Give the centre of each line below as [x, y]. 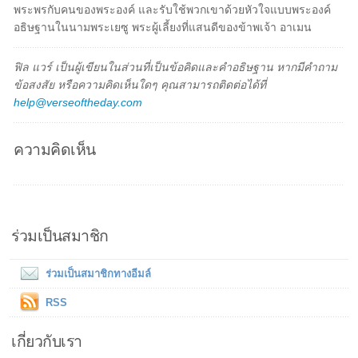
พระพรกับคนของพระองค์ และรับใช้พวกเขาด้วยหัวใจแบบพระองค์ [173, 10]
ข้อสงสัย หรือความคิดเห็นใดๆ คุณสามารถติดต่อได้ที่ [140, 85]
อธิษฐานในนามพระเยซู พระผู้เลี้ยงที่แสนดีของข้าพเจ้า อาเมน [163, 27]
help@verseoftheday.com [78, 102]
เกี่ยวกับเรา [47, 340]
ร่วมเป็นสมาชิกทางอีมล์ [99, 274]
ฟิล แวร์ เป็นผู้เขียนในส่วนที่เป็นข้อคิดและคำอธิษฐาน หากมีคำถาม [176, 67]
